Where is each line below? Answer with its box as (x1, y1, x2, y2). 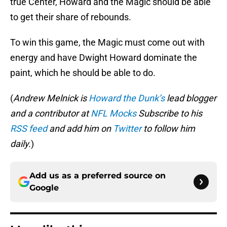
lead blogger (165, 93, 216, 104)
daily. (10, 138, 31, 149)
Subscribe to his (136, 108, 202, 119)
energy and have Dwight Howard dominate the (10, 52, 197, 63)
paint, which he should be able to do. (10, 67, 156, 79)
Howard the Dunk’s (89, 93, 165, 104)
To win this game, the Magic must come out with (10, 37, 205, 48)
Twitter (113, 123, 141, 134)
